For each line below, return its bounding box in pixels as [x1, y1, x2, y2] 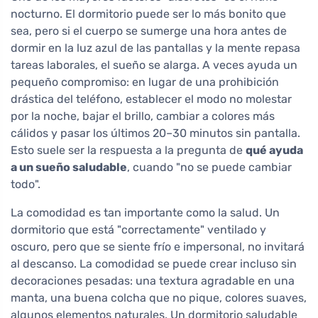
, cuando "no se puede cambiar [127, 160, 292, 175]
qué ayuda [246, 143, 303, 158]
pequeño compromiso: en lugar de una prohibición [11, 75, 279, 89]
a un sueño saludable [11, 160, 127, 175]
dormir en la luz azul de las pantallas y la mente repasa [11, 41, 300, 55]
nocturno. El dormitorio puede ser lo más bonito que [11, 7, 286, 21]
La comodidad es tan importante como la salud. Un [11, 206, 280, 220]
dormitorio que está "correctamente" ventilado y [11, 223, 266, 237]
